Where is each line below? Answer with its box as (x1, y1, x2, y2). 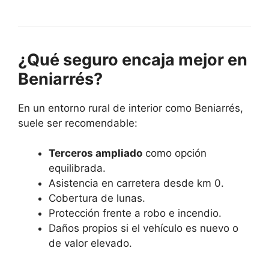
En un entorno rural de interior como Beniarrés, (18, 101, 243, 114)
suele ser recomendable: (18, 116, 138, 129)
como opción (142, 147, 207, 160)
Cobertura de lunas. (49, 192, 145, 205)
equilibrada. (49, 162, 106, 175)
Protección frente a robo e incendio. (49, 207, 222, 220)
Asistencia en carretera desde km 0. (49, 177, 224, 190)
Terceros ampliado (49, 147, 142, 160)
